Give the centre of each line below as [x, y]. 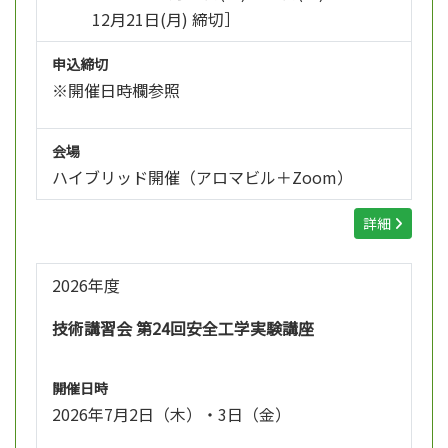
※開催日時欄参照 [116, 89]
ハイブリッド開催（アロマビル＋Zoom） [202, 176]
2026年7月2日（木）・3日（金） [171, 413]
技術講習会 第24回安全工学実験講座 [183, 327]
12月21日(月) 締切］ [166, 18]
